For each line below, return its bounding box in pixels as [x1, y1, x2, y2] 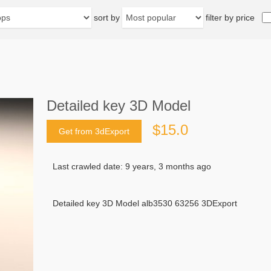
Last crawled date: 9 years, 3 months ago [53, 162, 211, 172]
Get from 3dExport [59, 126, 129, 137]
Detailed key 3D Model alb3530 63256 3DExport [53, 198, 237, 209]
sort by [94, 13, 120, 22]
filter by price [206, 13, 255, 22]
